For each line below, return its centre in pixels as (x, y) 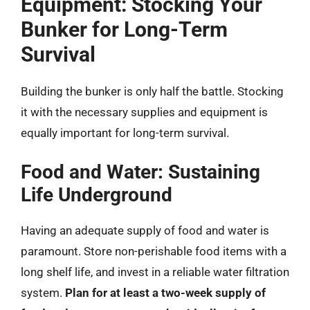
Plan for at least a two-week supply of (165, 293)
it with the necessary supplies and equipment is (144, 112)
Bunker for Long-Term (124, 29)
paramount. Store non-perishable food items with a (154, 251)
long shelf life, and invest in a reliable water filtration (155, 272)
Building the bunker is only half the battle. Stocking (152, 91)
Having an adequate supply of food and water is (145, 230)
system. (43, 293)
